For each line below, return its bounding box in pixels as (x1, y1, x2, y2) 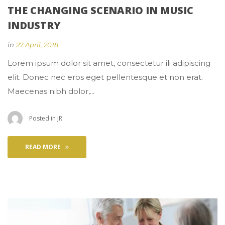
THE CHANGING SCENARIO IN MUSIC (8, 4, 193, 18)
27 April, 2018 (16, 41, 58, 49)
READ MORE (25, 143, 61, 152)
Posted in (29, 114, 57, 123)
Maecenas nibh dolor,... (8, 86, 94, 96)
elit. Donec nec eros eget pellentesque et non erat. (8, 72, 203, 82)
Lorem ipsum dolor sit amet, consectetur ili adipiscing (8, 58, 210, 68)
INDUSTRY (8, 19, 61, 33)
